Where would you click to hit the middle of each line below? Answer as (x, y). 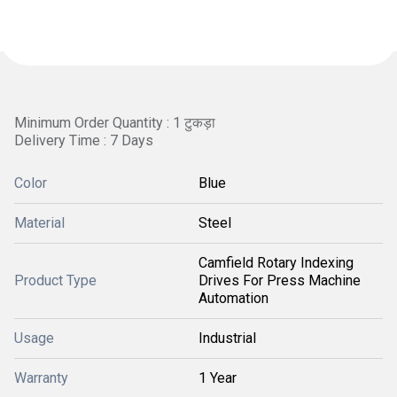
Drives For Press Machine (280, 280)
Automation (234, 298)
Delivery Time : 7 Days (84, 140)
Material (39, 223)
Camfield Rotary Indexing (276, 263)
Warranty (41, 378)
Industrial (227, 338)
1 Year (218, 378)
